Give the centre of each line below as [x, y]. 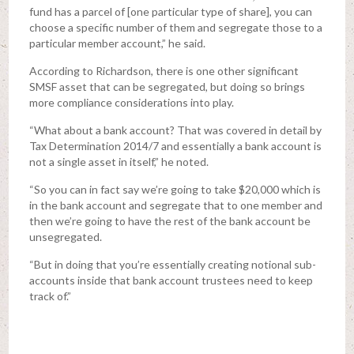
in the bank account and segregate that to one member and [175, 205]
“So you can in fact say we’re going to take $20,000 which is [175, 189]
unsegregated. [65, 236]
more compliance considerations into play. [131, 102]
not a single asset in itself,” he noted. [119, 161]
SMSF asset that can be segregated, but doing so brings [167, 86]
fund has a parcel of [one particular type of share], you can [170, 11]
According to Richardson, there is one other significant [164, 70]
